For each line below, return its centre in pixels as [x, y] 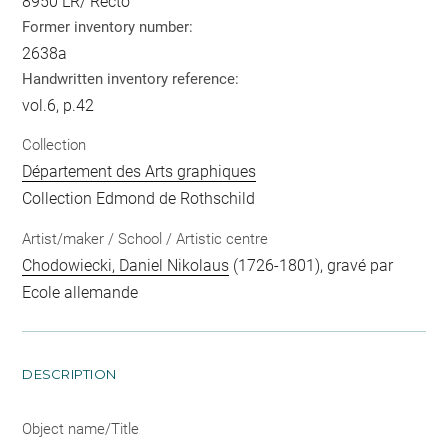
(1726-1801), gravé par [311, 265]
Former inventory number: [108, 26]
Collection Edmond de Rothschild [139, 198]
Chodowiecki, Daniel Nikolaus [126, 265]
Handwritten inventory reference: [131, 78]
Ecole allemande [80, 292]
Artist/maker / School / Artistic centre [145, 238]
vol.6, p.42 [58, 105]
